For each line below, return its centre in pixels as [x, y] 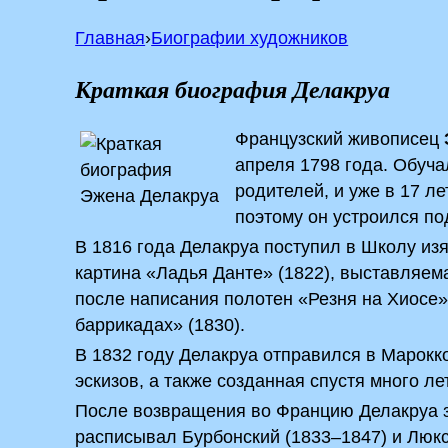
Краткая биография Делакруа [233, 89]
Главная [110, 38]
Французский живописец [340, 139]
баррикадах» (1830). [160, 325]
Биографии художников [250, 38]
